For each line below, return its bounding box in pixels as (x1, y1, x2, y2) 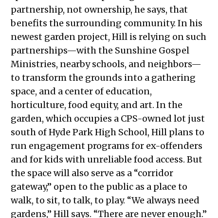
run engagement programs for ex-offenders (11, 140, 203, 152)
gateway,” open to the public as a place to (11, 181, 188, 193)
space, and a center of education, (11, 86, 152, 97)
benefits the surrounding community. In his (11, 18, 203, 29)
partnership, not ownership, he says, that (11, 4, 188, 16)
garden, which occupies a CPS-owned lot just (11, 113, 205, 125)
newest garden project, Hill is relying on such (11, 31, 207, 43)
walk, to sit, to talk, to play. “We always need (11, 195, 200, 206)
